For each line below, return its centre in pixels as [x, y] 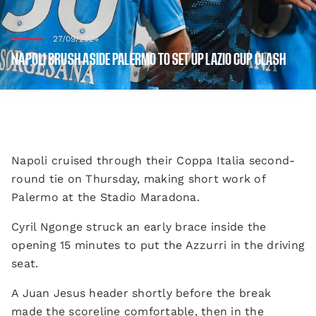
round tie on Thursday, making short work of [138, 179]
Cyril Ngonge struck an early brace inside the [139, 227]
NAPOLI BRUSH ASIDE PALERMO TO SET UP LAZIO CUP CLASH [149, 60]
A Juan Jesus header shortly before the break [141, 293]
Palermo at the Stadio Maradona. [105, 197]
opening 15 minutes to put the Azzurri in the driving [158, 245]
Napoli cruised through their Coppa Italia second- [153, 160]
